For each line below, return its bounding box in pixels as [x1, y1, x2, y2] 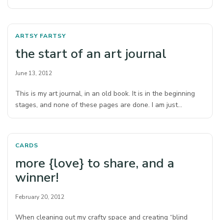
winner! [15, 169, 59, 186]
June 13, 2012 [15, 69, 52, 77]
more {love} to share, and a [15, 155, 174, 172]
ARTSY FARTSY [15, 32, 66, 40]
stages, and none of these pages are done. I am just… [15, 100, 183, 110]
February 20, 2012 [15, 193, 64, 201]
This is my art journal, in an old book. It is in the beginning [15, 89, 195, 98]
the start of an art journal [15, 45, 166, 62]
